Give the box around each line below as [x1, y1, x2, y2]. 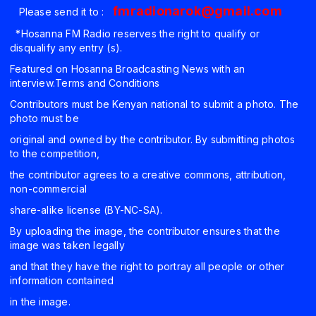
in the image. [10, 296, 71, 308]
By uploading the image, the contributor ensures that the [10, 225, 280, 238]
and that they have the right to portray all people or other [10, 260, 285, 273]
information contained [10, 274, 117, 287]
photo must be [10, 112, 82, 125]
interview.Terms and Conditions [10, 77, 160, 90]
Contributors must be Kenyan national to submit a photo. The [10, 98, 299, 111]
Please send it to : [10, 6, 114, 18]
